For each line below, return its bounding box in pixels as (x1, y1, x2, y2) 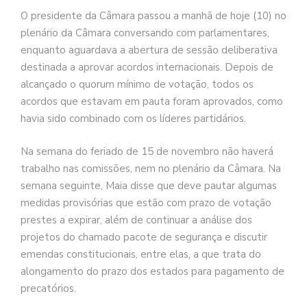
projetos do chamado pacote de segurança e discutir (21, 230, 267, 244)
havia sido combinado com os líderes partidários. (21, 112, 246, 126)
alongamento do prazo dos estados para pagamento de (21, 264, 284, 278)
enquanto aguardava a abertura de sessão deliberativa (21, 43, 278, 58)
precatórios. (21, 281, 76, 295)
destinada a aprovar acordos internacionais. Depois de (21, 60, 273, 75)
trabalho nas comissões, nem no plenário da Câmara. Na (21, 161, 281, 175)
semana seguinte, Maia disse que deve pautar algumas (21, 178, 277, 193)
